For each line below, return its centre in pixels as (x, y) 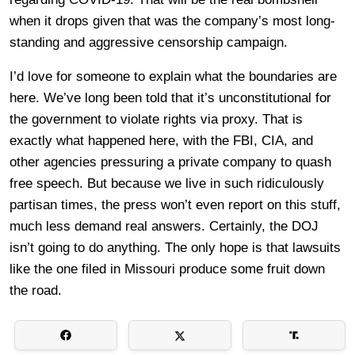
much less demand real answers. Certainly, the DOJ (164, 226)
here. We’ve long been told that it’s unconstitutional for (170, 97)
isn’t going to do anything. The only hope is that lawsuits (175, 247)
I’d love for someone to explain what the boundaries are (173, 76)
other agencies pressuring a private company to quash (170, 162)
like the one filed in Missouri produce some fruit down (167, 269)
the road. (36, 290)
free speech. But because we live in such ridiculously (167, 183)
